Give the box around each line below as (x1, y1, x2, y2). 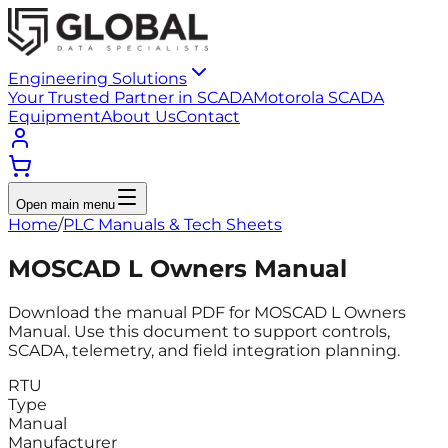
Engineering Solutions (8, 69, 187, 88)
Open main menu (16, 197, 115, 212)
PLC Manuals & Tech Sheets (63, 215, 282, 234)
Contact (176, 107, 240, 126)
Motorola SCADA (253, 88, 384, 107)
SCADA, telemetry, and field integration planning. (8, 340, 400, 360)
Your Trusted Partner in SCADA (8, 88, 253, 107)
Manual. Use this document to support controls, (8, 321, 390, 341)
